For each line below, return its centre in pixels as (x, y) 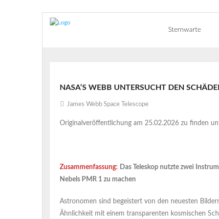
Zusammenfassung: (89, 167)
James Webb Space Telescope (108, 104)
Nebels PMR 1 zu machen (98, 179)
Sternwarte (185, 30)
